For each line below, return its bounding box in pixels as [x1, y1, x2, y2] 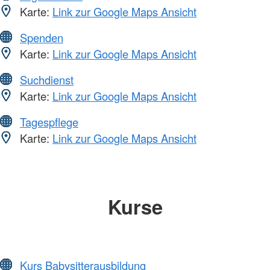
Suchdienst [20, 72, 74, 88]
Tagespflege [20, 114, 78, 130]
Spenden [20, 30, 63, 46]
